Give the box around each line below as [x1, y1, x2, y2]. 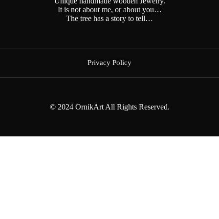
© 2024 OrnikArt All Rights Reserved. [49, 103, 170, 111]
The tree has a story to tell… [66, 14, 153, 22]
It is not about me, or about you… [57, 5, 162, 14]
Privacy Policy [87, 59, 131, 66]
